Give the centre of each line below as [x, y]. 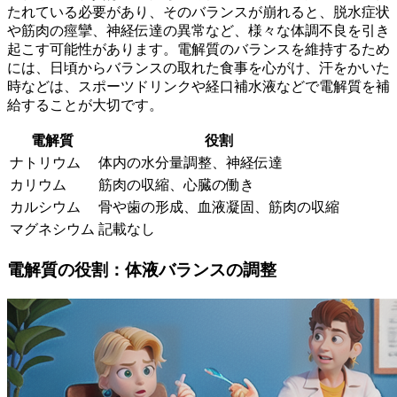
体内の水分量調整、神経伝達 [191, 163]
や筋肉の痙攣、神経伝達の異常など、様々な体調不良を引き [198, 31]
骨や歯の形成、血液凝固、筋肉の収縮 [219, 207]
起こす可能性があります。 [92, 50]
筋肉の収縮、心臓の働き [176, 185]
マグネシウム [52, 230]
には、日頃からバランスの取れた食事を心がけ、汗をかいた [198, 68]
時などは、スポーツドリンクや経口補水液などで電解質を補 [198, 87]
